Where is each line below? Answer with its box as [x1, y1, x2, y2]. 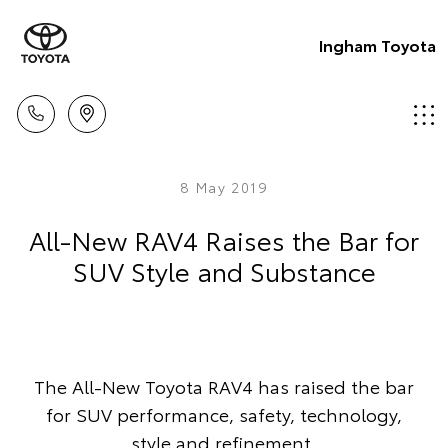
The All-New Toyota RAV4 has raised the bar [34, 373, 414, 399]
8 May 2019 [180, 177, 268, 197]
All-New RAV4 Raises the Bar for [29, 221, 419, 258]
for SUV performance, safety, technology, [46, 401, 402, 427]
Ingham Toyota [319, 32, 436, 56]
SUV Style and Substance [72, 252, 376, 289]
